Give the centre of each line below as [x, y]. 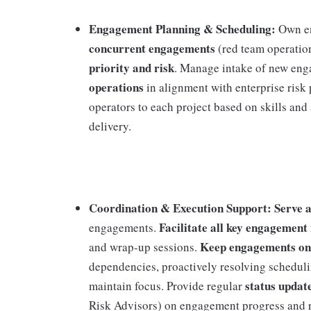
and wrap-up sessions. [144, 247]
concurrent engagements [152, 48]
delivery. [110, 126]
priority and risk [132, 68]
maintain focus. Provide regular [167, 286]
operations [116, 87]
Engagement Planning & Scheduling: [182, 29]
